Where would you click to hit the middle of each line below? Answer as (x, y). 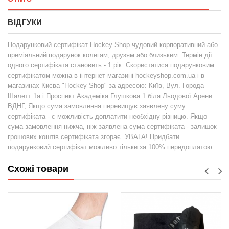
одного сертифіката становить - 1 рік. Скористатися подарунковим (111, 65)
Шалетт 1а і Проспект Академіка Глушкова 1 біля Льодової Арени (110, 96)
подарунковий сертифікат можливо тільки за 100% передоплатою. (111, 147)
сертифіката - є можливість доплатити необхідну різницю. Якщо (107, 117)
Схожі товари (38, 169)
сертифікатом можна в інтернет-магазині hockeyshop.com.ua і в (106, 76)
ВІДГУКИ (25, 22)
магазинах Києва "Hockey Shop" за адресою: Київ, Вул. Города (106, 86)
